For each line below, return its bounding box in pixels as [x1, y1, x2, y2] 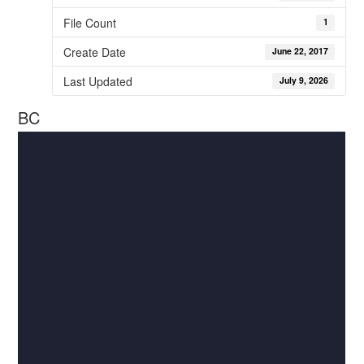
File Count [63, 14, 116, 31]
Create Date [63, 43, 126, 60]
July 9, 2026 [279, 74, 328, 87]
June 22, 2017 [271, 45, 328, 58]
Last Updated [63, 72, 132, 89]
